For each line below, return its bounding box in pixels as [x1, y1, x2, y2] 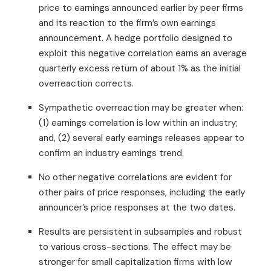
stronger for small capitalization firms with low [39, 255, 232, 268]
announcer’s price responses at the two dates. [39, 201, 235, 214]
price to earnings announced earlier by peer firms [39, 1, 243, 14]
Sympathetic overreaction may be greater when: [39, 101, 243, 114]
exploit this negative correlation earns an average [39, 47, 247, 59]
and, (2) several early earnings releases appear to [39, 131, 244, 144]
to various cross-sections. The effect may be [39, 240, 231, 253]
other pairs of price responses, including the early [39, 186, 245, 198]
